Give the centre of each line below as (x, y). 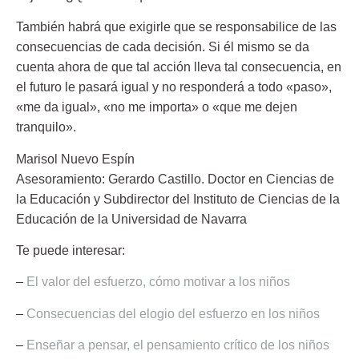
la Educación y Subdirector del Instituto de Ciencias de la (178, 199)
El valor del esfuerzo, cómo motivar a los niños (158, 282)
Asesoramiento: (62, 179)
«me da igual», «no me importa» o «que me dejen (157, 107)
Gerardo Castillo (155, 179)
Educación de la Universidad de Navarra (131, 219)
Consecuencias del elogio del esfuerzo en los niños (173, 313)
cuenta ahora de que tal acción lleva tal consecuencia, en (179, 67)
